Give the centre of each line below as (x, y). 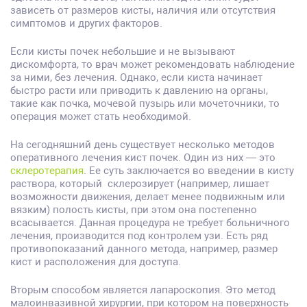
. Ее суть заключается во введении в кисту (189, 171)
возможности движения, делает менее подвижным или (148, 197)
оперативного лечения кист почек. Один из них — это (143, 158)
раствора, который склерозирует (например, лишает (140, 184)
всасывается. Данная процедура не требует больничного (150, 223)
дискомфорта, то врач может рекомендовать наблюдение (152, 64)
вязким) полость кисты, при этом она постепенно (134, 210)
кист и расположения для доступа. (96, 262)
